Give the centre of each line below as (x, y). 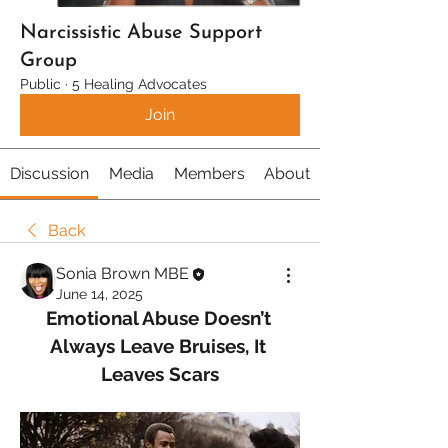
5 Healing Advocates (139, 84)
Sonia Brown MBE (122, 273)
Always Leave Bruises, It (157, 346)
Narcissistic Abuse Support (141, 33)
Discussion (49, 173)
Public (40, 84)
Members (209, 173)
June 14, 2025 (99, 294)
